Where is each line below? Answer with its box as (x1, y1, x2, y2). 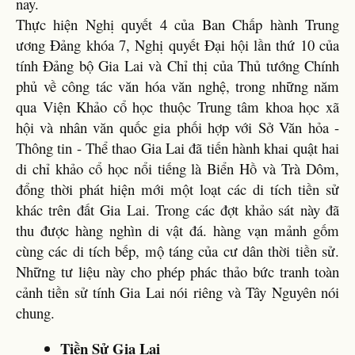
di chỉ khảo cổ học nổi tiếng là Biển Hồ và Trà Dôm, (16, 158, 339, 178)
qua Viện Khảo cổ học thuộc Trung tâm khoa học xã (16, 97, 339, 116)
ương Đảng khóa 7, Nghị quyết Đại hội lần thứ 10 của (16, 35, 339, 55)
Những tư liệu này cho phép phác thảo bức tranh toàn (16, 261, 339, 281)
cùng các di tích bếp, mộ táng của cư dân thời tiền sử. (16, 241, 339, 261)
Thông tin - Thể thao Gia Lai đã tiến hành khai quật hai (16, 138, 339, 158)
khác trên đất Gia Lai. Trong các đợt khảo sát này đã (16, 200, 339, 219)
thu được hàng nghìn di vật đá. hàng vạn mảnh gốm (16, 220, 339, 240)
